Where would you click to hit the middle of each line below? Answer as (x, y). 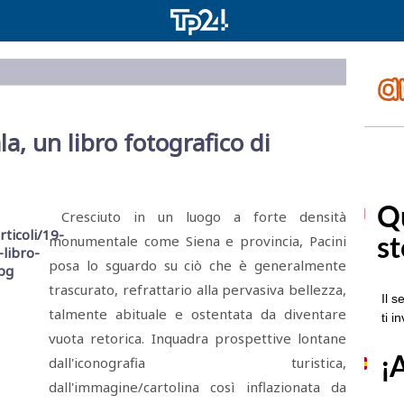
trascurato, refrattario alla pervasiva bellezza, (197, 289)
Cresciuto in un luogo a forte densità (197, 216)
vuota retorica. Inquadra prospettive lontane (197, 338)
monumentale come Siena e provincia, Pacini (197, 241)
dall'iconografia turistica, (197, 363)
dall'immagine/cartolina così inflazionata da (197, 387)
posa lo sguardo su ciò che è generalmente (197, 265)
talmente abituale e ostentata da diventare (197, 314)
